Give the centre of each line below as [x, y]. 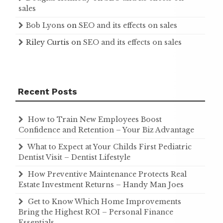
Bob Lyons [45, 25]
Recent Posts [48, 92]
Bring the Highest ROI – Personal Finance [96, 212]
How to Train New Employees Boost [95, 119]
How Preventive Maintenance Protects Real [107, 174]
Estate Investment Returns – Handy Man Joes [101, 185]
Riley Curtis [48, 42]
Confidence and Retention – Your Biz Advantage [106, 130]
